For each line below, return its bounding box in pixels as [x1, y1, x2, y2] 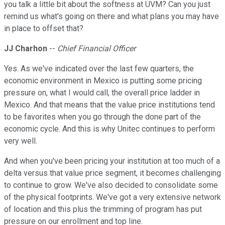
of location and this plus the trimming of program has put [4, 204, 202, 214]
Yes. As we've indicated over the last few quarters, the [4, 64, 194, 74]
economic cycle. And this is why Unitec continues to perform [4, 124, 215, 134]
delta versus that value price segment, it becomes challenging [4, 168, 221, 178]
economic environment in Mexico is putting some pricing [4, 76, 202, 86]
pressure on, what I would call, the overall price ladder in [4, 88, 200, 98]
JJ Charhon [4, 44, 47, 54]
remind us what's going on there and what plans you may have [4, 12, 219, 22]
